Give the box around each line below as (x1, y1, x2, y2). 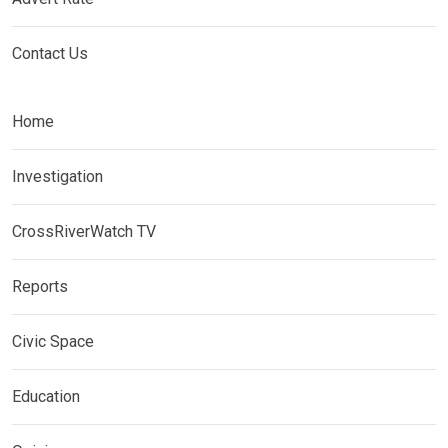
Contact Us (12, 44, 88, 63)
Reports (12, 277, 68, 296)
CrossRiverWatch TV (12, 222, 156, 241)
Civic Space (12, 332, 94, 351)
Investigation (12, 167, 103, 186)
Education (12, 387, 80, 406)
